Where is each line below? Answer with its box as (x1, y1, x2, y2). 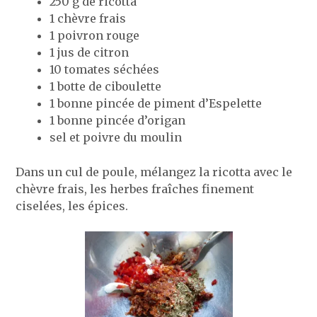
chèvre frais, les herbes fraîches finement (16, 181, 255, 196)
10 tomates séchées (50, 62, 160, 76)
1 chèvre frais (50, 11, 127, 25)
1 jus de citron (50, 45, 129, 59)
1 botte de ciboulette (50, 79, 162, 93)
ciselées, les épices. (16, 198, 129, 213)
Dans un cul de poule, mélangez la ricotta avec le (16, 164, 293, 179)
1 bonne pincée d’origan (50, 113, 186, 127)
